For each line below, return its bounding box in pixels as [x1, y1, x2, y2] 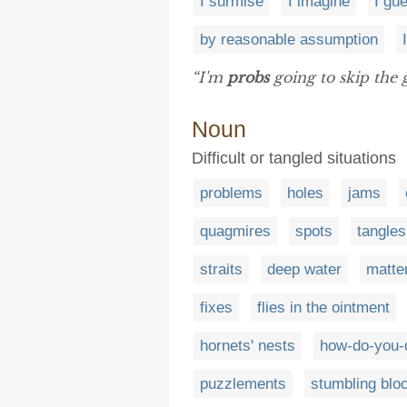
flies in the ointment [257, 299, 390, 316]
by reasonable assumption [200, 31, 378, 48]
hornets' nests [200, 337, 295, 354]
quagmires [200, 223, 271, 240]
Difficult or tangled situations [192, 149, 396, 167]
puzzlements [200, 375, 286, 392]
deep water [267, 261, 342, 278]
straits [200, 261, 243, 278]
